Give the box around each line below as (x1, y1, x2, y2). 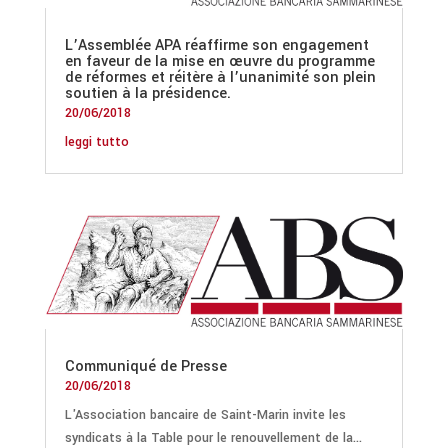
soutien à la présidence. (64, 82, 231, 104)
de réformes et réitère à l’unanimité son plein (64, 66, 376, 88)
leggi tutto (64, 132, 129, 151)
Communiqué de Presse (64, 355, 227, 377)
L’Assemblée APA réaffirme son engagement (64, 34, 369, 56)
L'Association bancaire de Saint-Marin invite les (64, 405, 346, 424)
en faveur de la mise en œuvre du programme (64, 50, 375, 72)
